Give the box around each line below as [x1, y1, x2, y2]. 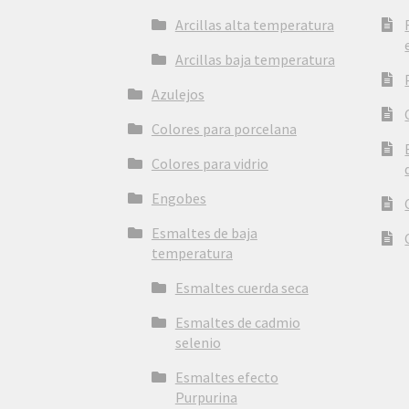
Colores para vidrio [151, 154, 268, 173]
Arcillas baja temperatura [174, 50, 335, 69]
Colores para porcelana [151, 120, 297, 139]
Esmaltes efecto [174, 368, 278, 387]
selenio [174, 333, 221, 352]
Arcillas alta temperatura [174, 16, 334, 35]
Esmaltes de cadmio [174, 313, 300, 332]
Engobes [151, 189, 206, 208]
